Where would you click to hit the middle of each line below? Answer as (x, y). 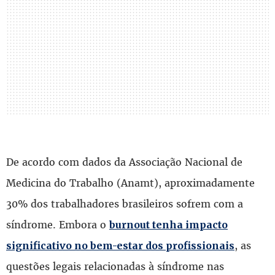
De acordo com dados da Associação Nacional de (124, 162)
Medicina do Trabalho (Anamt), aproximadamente (130, 183)
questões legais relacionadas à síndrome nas (115, 266)
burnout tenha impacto (168, 224)
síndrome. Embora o (58, 224)
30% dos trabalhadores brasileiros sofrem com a (125, 203)
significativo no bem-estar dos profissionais (120, 245)
